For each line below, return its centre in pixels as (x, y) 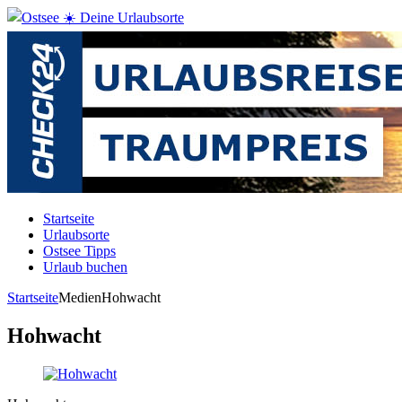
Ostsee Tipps (79, 251)
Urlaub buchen (85, 267)
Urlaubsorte (76, 235)
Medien (80, 297)
